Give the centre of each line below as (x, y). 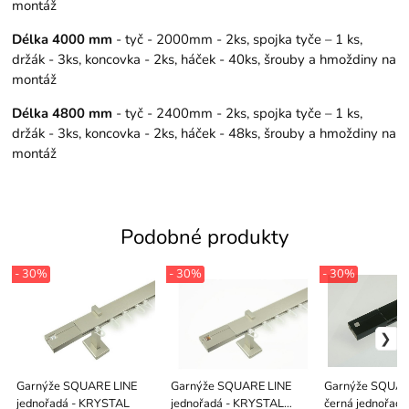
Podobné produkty (204, 237)
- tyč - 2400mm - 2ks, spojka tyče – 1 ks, (238, 113)
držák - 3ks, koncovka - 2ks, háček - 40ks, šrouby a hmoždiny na (204, 59)
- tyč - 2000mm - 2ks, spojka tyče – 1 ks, (238, 39)
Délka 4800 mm (63, 113)
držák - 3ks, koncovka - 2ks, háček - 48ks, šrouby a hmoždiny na (204, 133)
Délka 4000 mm (63, 39)
